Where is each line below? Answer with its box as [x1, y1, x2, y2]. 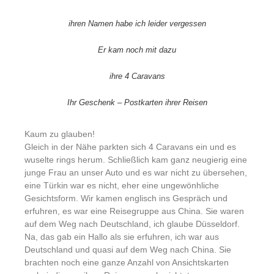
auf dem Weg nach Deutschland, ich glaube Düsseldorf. [24, 219, 240, 229]
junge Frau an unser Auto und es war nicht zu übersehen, [24, 168, 247, 177]
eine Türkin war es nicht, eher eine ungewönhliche [24, 180, 219, 190]
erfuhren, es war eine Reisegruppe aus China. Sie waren [24, 206, 244, 216]
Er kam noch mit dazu [98, 45, 176, 54]
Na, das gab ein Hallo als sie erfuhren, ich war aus [24, 232, 219, 242]
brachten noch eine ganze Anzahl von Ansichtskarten [24, 257, 229, 267]
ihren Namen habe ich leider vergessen [68, 19, 206, 28]
